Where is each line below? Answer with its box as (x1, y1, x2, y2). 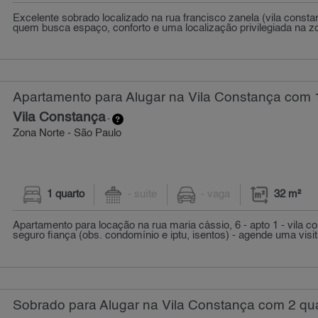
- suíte (128, 189, 158, 199)
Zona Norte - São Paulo (13, 128, 122, 139)
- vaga (201, 189, 231, 199)
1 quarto (46, 189, 84, 199)
